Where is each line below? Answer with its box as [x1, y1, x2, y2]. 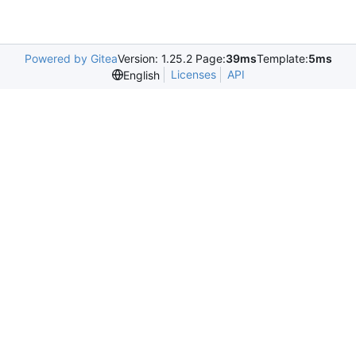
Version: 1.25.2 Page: [117, 52, 226, 65]
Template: [256, 52, 308, 65]
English [122, 68, 160, 82]
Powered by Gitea [24, 52, 118, 65]
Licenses [170, 68, 216, 81]
